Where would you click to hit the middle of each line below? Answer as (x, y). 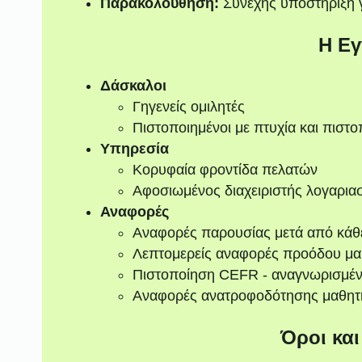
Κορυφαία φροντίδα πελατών (225, 170)
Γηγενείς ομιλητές (188, 107)
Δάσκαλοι (133, 86)
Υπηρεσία (134, 149)
